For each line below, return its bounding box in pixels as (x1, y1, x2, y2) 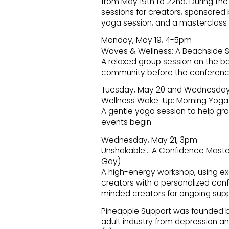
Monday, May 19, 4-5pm (101, 35, 192, 45)
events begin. (101, 117, 153, 128)
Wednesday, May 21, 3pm (101, 134, 197, 145)
